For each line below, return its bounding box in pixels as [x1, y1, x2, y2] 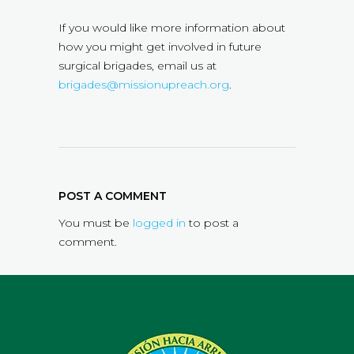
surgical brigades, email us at [58, 58, 217, 73]
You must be [58, 216, 133, 231]
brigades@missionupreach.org [58, 77, 229, 92]
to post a [186, 216, 239, 231]
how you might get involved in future [58, 40, 262, 55]
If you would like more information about [58, 21, 285, 36]
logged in [133, 216, 186, 231]
